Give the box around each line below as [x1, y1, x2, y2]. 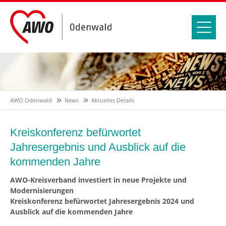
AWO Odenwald [10, 96, 52, 104]
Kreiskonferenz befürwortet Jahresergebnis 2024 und [10, 196, 194, 206]
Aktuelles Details [91, 96, 134, 104]
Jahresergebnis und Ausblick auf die [10, 140, 186, 153]
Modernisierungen [10, 185, 74, 195]
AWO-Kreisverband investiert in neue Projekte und [10, 175, 187, 185]
